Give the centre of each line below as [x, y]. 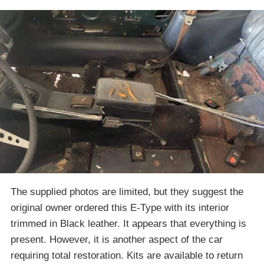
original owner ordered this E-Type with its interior [120, 208]
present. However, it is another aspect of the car [117, 240]
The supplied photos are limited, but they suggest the [127, 192]
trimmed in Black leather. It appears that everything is [128, 224]
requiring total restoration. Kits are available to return [127, 256]
